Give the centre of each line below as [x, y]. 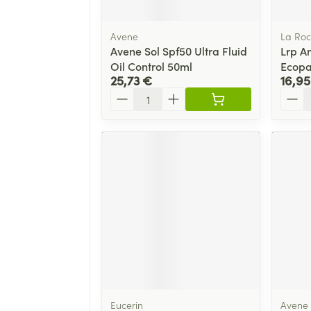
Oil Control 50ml [151, 66]
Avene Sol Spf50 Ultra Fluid [179, 50]
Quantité [132, 93]
